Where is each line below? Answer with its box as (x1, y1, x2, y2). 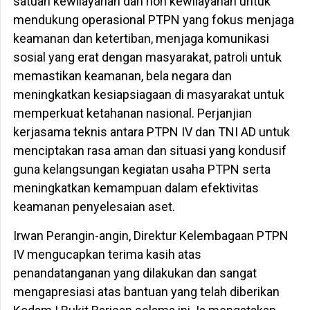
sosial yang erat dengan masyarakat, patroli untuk (12, 50, 282, 65)
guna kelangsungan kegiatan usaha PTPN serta (12, 162, 271, 177)
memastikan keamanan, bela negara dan (12, 69, 232, 84)
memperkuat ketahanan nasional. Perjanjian (12, 106, 252, 121)
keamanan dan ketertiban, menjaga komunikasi (12, 31, 269, 46)
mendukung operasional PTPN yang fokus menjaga (12, 12, 294, 28)
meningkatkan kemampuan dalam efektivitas (12, 181, 259, 196)
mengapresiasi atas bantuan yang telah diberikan (12, 284, 280, 300)
